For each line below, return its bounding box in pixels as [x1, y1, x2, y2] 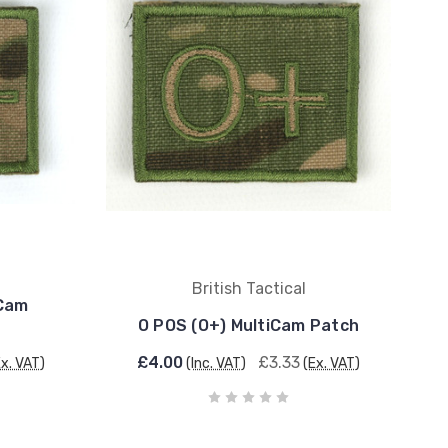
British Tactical [191, 279, 306, 298]
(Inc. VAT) [186, 355, 246, 372]
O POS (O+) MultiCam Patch [137, 316, 360, 335]
